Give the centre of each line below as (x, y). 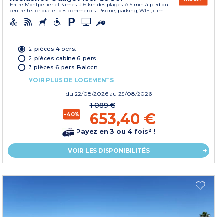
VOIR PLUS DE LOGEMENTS (71, 80)
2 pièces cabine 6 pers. (63, 58)
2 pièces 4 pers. (52, 48)
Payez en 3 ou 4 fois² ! (114, 132)
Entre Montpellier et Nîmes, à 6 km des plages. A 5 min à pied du (89, 4)
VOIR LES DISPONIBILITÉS (108, 150)
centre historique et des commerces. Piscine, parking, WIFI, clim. (87, 10)
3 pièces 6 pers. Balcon (63, 67)
